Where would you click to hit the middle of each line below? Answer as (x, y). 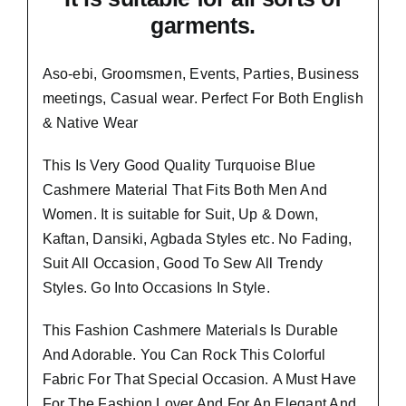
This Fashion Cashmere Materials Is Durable (190, 330)
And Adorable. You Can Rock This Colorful (184, 354)
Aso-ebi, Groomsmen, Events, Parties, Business (201, 73)
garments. (203, 25)
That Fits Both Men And (250, 189)
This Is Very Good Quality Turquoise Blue (179, 165)
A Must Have (313, 379)
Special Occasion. (208, 379)
